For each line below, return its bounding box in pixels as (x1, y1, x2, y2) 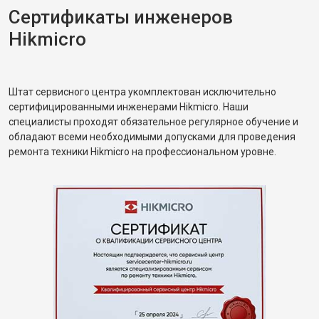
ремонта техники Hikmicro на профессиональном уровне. (9, 146, 276, 157)
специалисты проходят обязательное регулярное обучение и (9, 116, 298, 127)
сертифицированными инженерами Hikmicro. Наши (9, 101, 249, 113)
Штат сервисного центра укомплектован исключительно (9, 86, 276, 98)
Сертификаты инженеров (9, 6, 233, 28)
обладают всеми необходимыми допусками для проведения (9, 131, 296, 142)
